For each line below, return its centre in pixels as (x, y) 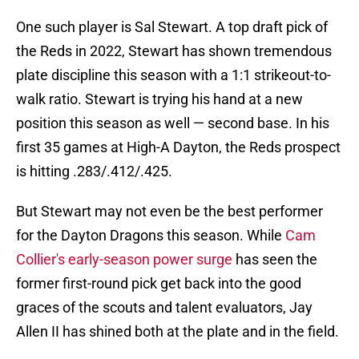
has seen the (275, 260)
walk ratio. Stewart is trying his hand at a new (159, 99)
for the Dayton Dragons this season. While (151, 236)
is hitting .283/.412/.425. (94, 171)
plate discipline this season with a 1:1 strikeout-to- (173, 75)
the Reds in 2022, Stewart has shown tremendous (174, 51)
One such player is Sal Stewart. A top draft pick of (172, 27)
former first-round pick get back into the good (159, 284)
